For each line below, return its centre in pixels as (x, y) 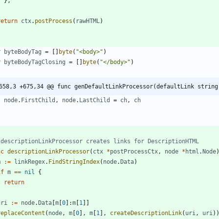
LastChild (95, 100)
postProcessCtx (134, 151)
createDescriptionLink (146, 213)
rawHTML (88, 21)
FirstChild (38, 100)
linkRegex (30, 162)
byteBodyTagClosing (35, 62)
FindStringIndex (74, 162)
